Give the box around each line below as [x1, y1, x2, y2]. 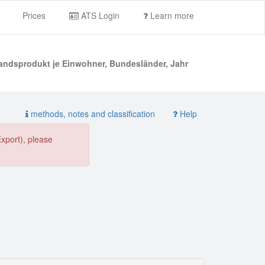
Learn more [148, 9, 194, 21]
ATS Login [79, 9, 119, 21]
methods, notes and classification [28, 108, 155, 119]
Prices [22, 9, 46, 21]
